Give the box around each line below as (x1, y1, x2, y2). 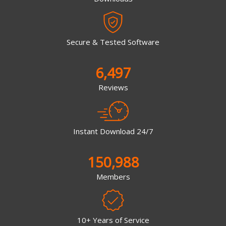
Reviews (98, 82, 128, 92)
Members (96, 171, 130, 182)
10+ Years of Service (77, 215, 149, 225)
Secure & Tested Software (67, 37, 159, 47)
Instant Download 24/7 (73, 126, 153, 136)
